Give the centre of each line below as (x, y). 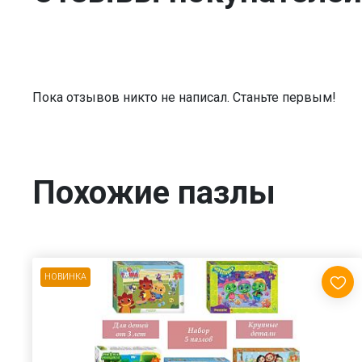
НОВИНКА (65, 276)
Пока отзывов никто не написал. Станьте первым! (184, 97)
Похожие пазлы (154, 192)
